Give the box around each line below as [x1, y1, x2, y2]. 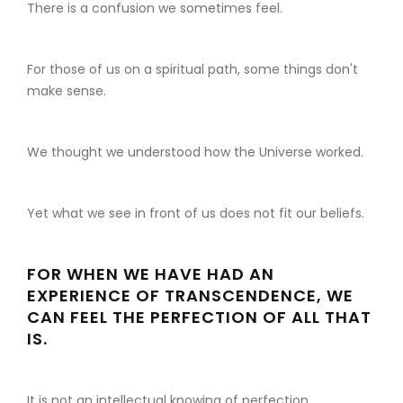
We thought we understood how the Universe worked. [27, 143, 363, 162]
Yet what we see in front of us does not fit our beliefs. [27, 204, 364, 223]
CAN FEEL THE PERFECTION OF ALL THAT [27, 306, 372, 329]
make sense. [27, 82, 106, 101]
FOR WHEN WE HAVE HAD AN [27, 263, 274, 286]
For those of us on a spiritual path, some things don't [27, 60, 358, 79]
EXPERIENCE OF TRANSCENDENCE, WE [27, 284, 354, 308]
